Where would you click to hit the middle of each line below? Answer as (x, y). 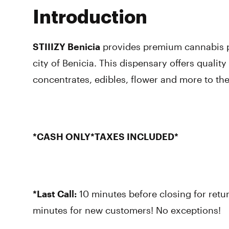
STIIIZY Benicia (66, 47)
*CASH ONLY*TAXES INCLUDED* (106, 136)
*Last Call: (55, 194)
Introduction (90, 17)
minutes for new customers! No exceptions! (127, 210)
